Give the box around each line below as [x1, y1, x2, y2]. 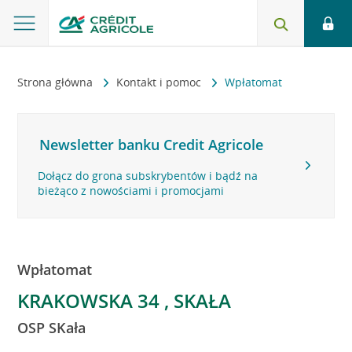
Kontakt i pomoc [116, 75, 205, 90]
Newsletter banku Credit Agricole [39, 135, 264, 154]
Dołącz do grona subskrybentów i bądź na [38, 168, 258, 183]
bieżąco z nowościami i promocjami [38, 183, 225, 198]
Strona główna [17, 75, 97, 90]
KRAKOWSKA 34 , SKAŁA [17, 288, 232, 313]
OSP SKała [17, 318, 86, 337]
